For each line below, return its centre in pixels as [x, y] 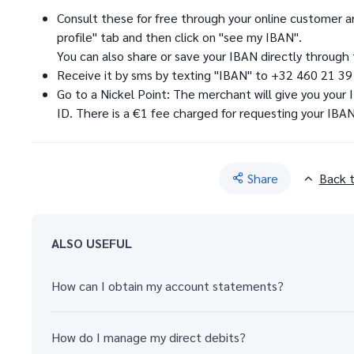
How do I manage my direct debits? [149, 337]
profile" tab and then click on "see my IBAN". [179, 37]
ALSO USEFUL [92, 243]
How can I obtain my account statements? [168, 286]
